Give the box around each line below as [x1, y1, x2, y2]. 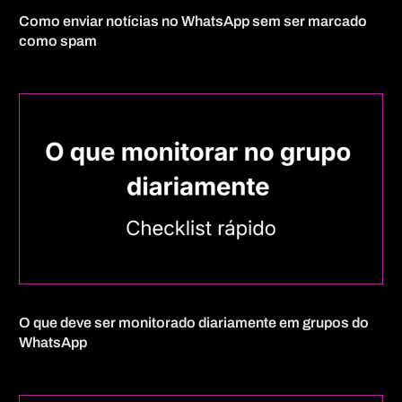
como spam [19, 33, 98, 49]
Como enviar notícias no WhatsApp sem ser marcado [19, 13, 368, 30]
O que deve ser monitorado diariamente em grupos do [19, 315, 370, 331]
